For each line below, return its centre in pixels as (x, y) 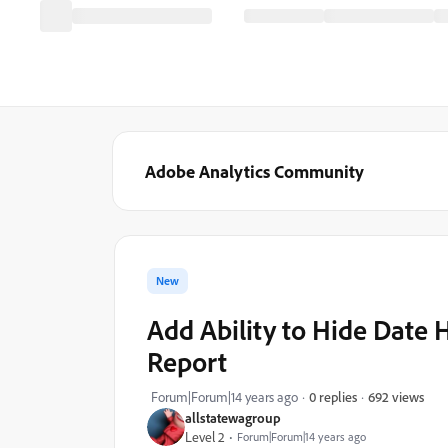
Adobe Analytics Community (254, 171)
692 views (396, 396)
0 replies (333, 396)
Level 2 (205, 436)
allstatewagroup (233, 417)
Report (187, 361)
